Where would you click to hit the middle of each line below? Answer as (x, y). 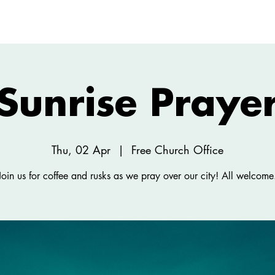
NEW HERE (84, 27)
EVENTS (227, 27)
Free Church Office (177, 150)
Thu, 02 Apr (81, 150)
